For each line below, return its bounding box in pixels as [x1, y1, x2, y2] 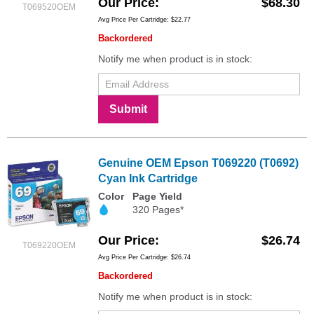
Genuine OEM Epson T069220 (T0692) [98, 156, 299, 169]
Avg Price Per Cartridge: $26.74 [98, 253, 191, 261]
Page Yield [132, 190, 182, 202]
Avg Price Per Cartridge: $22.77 [98, 15, 191, 23]
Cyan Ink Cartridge [98, 172, 198, 184]
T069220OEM [22, 240, 76, 250]
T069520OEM [22, 2, 76, 13]
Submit [109, 102, 147, 115]
